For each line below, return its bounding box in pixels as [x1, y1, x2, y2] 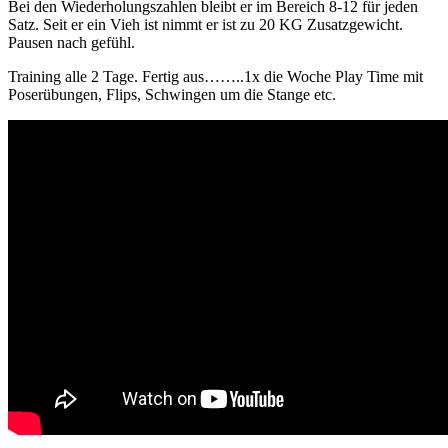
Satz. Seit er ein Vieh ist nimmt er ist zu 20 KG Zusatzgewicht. [8, 16, 403, 34]
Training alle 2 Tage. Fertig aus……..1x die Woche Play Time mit [8, 68, 423, 86]
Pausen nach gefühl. [8, 34, 135, 52]
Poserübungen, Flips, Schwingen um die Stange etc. [8, 86, 336, 104]
